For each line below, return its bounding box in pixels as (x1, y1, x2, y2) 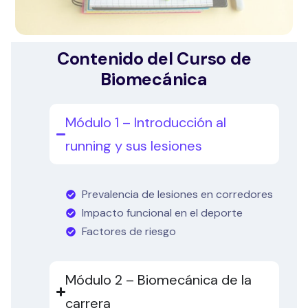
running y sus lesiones (65, 137, 203, 155)
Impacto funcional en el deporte (81, 206, 243, 221)
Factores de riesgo (81, 224, 176, 239)
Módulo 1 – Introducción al (65, 113, 227, 132)
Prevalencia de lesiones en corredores (81, 187, 273, 202)
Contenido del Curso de (56, 47, 252, 71)
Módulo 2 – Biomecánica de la (65, 271, 252, 289)
